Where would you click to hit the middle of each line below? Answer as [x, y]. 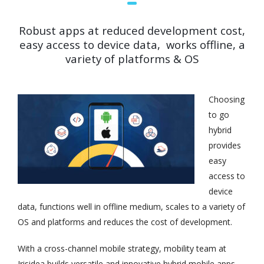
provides [225, 146]
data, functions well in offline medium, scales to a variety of [131, 207]
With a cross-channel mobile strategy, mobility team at [122, 248]
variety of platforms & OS [132, 59]
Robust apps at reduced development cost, [132, 31]
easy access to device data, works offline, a [132, 45]
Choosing [227, 100]
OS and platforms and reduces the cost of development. [125, 222]
